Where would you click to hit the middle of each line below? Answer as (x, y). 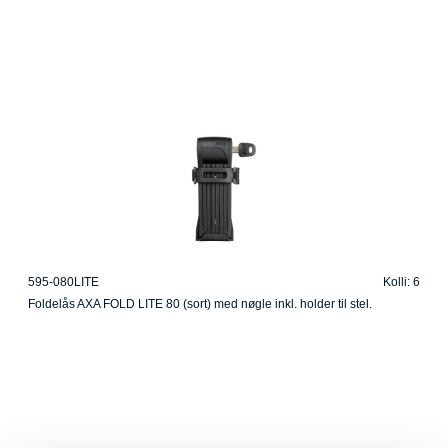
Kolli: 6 (401, 282)
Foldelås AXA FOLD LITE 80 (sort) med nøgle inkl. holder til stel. (200, 304)
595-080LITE (63, 282)
